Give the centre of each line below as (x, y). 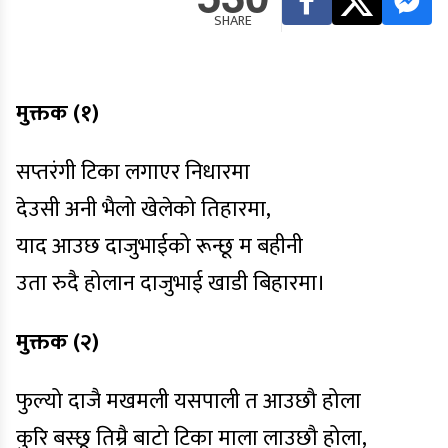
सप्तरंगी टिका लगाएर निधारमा (133, 172)
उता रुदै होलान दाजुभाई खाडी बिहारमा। (171, 283)
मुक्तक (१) (57, 113)
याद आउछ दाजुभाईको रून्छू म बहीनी (159, 246)
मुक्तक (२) (57, 342)
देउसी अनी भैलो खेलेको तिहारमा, (143, 209)
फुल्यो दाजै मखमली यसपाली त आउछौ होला (188, 401)
